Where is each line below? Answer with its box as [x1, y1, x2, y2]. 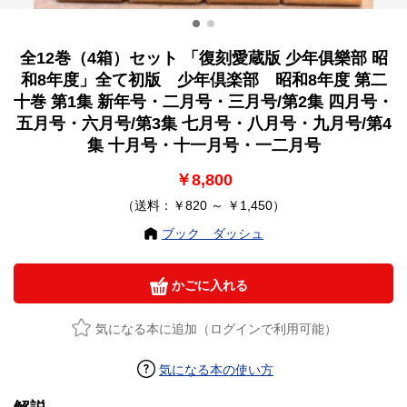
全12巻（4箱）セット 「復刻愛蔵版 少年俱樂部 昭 [19, 49, 388, 68]
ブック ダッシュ [162, 226, 263, 242]
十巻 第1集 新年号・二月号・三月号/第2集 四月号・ [14, 93, 393, 112]
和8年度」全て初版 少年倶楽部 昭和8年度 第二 [20, 71, 387, 90]
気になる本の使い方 [159, 362, 273, 378]
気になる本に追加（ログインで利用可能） [94, 322, 337, 337]
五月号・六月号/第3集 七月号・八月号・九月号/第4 [15, 114, 392, 134]
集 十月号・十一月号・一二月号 [86, 136, 321, 155]
